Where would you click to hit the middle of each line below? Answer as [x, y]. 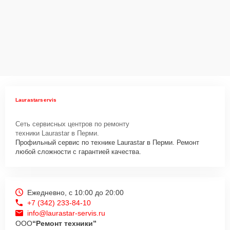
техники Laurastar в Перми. [57, 133]
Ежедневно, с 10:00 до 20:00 [75, 192]
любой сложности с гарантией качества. [78, 151]
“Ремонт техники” [64, 223]
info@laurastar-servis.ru [66, 213]
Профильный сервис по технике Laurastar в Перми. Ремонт [107, 142]
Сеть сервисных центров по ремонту [72, 124]
